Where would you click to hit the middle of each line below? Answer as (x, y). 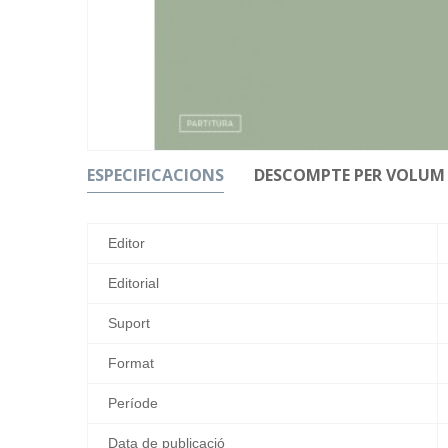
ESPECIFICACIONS (155, 174)
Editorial (133, 282)
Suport (129, 322)
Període (133, 402)
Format (131, 362)
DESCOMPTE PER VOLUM (349, 174)
